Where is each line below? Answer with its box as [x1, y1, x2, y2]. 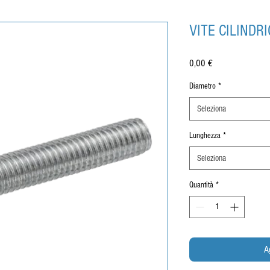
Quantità [189, 180, 213, 190]
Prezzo [212, 57, 234, 68]
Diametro [189, 81, 216, 91]
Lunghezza [189, 130, 221, 140]
